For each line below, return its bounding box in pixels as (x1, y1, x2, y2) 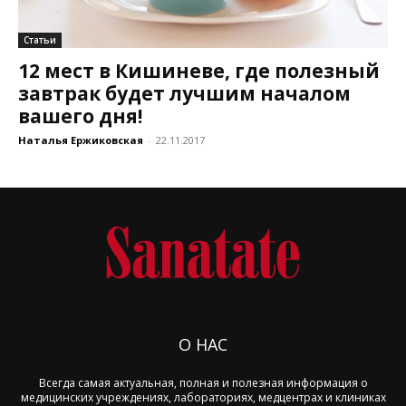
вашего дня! (18, 103, 142, 130)
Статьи (24, 34, 56, 47)
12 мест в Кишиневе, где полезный (18, 58, 380, 84)
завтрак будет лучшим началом (18, 81, 351, 107)
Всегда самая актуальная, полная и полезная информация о (38, 374, 368, 391)
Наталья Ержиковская (18, 133, 143, 148)
